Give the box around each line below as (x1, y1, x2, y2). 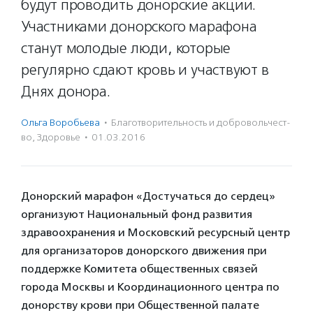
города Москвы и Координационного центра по (21, 280, 279, 293)
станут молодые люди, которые (21, 39, 231, 57)
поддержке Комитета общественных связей (21, 262, 258, 275)
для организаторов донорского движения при (21, 244, 267, 257)
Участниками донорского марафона (21, 17, 257, 36)
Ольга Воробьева (21, 117, 100, 129)
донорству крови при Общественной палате (21, 298, 259, 312)
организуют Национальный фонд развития (21, 208, 252, 221)
